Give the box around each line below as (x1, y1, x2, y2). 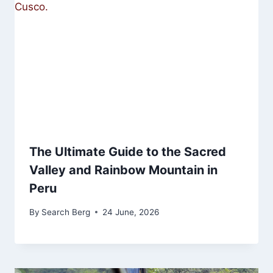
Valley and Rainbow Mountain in (29, 163, 218, 178)
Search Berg (41, 207, 91, 217)
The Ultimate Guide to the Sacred (29, 144, 226, 160)
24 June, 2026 (102, 207, 160, 217)
